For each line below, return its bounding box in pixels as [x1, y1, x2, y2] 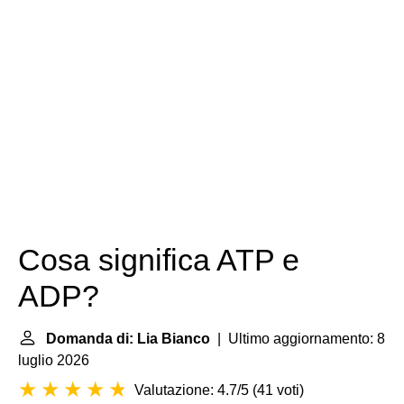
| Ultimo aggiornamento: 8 [210, 331, 385, 346]
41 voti [257, 382, 299, 398]
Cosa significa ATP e [18, 243, 299, 277]
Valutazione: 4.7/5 [134, 382, 249, 398]
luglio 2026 [18, 353, 89, 368]
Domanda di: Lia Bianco [46, 331, 210, 346]
